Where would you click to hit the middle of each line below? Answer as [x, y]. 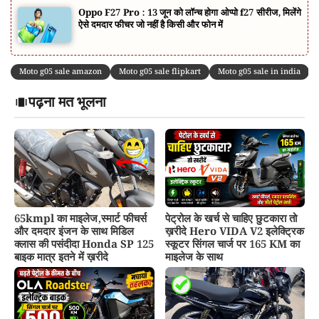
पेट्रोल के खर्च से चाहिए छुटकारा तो [231, 220]
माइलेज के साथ [195, 258]
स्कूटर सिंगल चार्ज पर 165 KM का [232, 245]
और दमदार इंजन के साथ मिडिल [74, 232]
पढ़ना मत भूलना [67, 103]
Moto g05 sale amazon [61, 72]
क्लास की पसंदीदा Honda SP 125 [84, 245]
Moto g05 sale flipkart [160, 72]
